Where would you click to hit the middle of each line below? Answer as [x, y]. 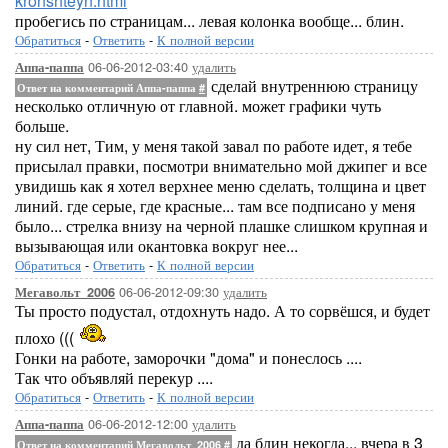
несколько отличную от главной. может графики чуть [198, 105]
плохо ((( [46, 337]
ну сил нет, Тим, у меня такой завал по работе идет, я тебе [213, 145]
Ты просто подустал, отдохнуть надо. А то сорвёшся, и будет [222, 310]
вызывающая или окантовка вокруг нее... [156, 245]
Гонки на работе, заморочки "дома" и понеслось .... [188, 357]
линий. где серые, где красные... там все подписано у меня [215, 205]
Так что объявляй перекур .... [114, 377]
